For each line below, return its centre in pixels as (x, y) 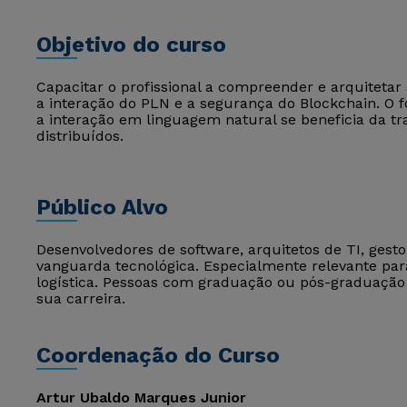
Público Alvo (102, 207)
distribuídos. (80, 136)
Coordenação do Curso (158, 355)
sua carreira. (81, 298)
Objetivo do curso (131, 45)
